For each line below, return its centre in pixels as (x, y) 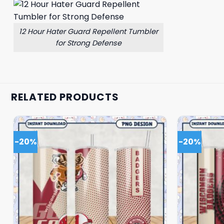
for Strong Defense (88, 43)
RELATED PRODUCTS (65, 97)
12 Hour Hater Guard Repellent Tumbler (88, 31)
